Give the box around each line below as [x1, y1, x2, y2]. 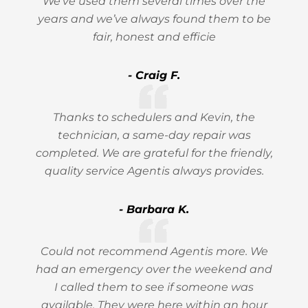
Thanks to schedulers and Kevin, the [53, 111, 255, 124]
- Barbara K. [119, 203, 189, 216]
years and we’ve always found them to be [37, 12, 271, 25]
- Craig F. [128, 69, 180, 82]
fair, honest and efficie [92, 30, 216, 43]
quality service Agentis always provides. [44, 164, 264, 177]
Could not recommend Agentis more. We [40, 245, 268, 258]
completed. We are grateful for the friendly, [35, 146, 273, 159]
